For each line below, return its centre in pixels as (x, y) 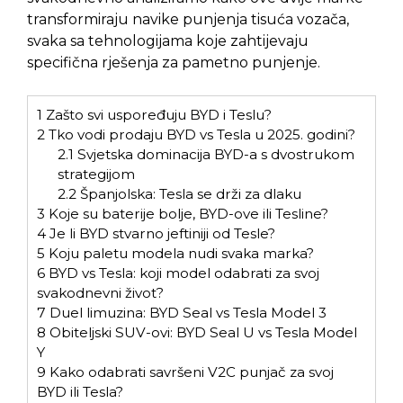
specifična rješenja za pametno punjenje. (174, 62)
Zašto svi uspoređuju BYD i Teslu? (157, 114)
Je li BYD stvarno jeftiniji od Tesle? (161, 233)
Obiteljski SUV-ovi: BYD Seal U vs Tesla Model (201, 332)
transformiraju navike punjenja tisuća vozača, (188, 19)
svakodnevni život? (100, 292)
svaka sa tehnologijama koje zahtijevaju (168, 40)
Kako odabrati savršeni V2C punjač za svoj (190, 372)
